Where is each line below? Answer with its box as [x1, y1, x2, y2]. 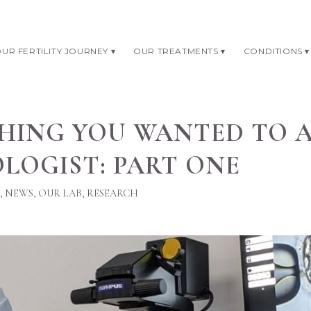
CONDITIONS [243, 46, 303, 56]
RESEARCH [86, 187, 138, 199]
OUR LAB [37, 187, 82, 199]
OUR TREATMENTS [133, 46, 219, 56]
